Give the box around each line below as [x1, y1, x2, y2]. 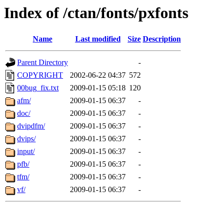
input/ [17, 147, 35, 156]
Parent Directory [17, 58, 68, 67]
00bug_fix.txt [17, 84, 59, 92]
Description [143, 35, 181, 44]
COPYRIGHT [17, 71, 63, 80]
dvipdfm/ [17, 122, 45, 131]
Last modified [75, 35, 121, 44]
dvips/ [17, 134, 36, 143]
